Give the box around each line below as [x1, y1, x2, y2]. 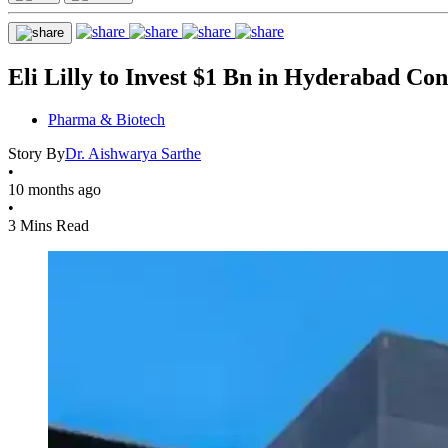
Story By [8, 144, 65, 162]
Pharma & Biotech [48, 110, 165, 128]
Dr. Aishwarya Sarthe [65, 144, 201, 162]
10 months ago [8, 180, 101, 198]
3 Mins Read [8, 216, 89, 234]
